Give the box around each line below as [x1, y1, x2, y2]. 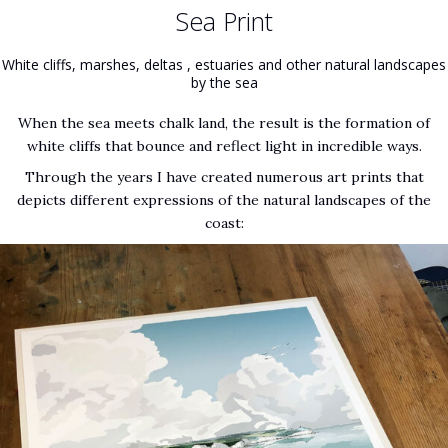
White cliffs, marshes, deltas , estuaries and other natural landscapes [2, 54, 446, 74]
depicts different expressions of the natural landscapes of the [17, 191, 431, 210]
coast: [204, 214, 244, 233]
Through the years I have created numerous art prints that [24, 168, 424, 187]
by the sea [190, 72, 258, 92]
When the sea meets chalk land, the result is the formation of [18, 113, 430, 132]
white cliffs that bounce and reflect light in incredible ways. [26, 136, 422, 155]
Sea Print [175, 3, 273, 38]
